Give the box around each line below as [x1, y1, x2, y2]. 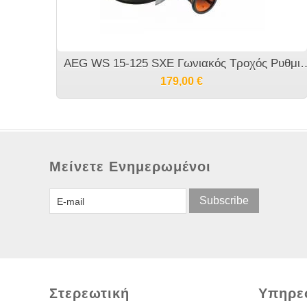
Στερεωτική [49, 286, 130, 301]
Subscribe [199, 195, 249, 206]
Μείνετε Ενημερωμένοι [49, 159, 211, 174]
